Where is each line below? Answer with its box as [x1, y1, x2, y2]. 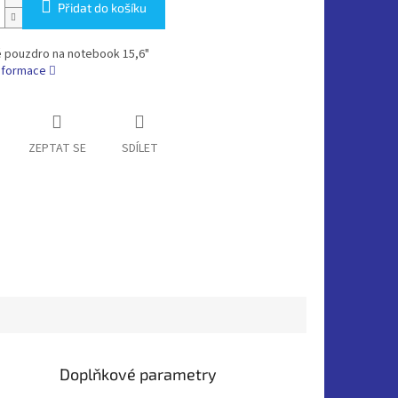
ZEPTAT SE [28, 139, 86, 158]
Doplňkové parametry [60, 363, 218, 384]
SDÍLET [121, 139, 158, 158]
